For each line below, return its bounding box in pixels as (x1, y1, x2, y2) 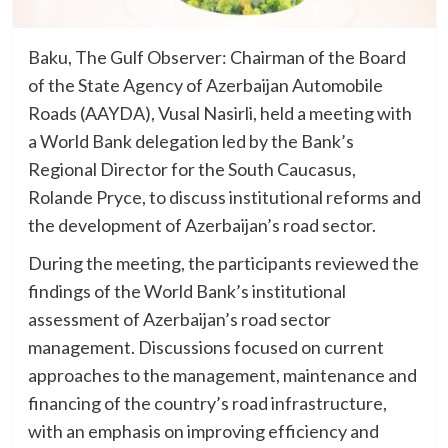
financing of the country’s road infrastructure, (27, 392, 387, 415)
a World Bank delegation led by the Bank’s (27, 130, 354, 153)
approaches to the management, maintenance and (27, 364, 417, 387)
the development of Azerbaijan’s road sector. (27, 214, 376, 237)
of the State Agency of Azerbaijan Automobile (27, 74, 383, 97)
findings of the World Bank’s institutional (27, 280, 346, 303)
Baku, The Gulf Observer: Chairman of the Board (27, 46, 406, 69)
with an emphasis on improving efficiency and (27, 420, 379, 443)
